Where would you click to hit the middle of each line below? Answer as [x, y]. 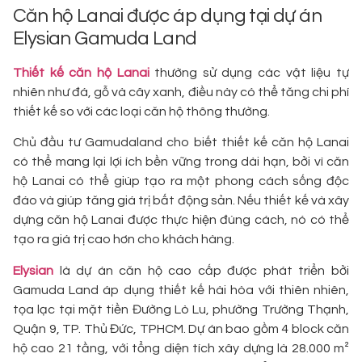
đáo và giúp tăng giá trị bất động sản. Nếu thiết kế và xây [181, 201]
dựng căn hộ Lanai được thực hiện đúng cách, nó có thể [181, 220]
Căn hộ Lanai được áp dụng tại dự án [167, 15]
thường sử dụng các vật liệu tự [249, 72]
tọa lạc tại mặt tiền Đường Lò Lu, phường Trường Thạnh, [181, 309]
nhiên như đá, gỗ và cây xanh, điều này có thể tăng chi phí [181, 92]
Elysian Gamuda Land [105, 38]
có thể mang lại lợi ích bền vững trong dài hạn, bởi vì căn [181, 162]
